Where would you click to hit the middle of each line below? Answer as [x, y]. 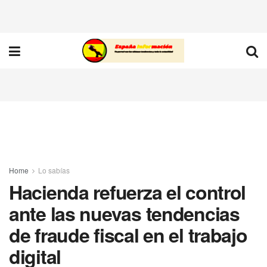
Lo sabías [54, 170]
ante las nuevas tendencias [124, 213]
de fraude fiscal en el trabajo [128, 235]
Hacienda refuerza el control [128, 192]
